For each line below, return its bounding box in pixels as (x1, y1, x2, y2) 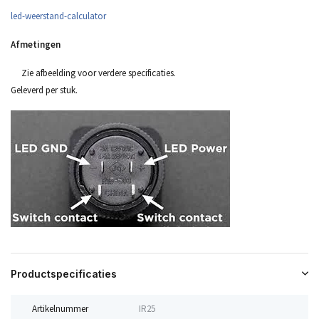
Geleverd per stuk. (11, 83, 78, 96)
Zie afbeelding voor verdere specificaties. (21, 66, 176, 79)
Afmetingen (11, 38, 61, 51)
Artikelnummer (32, 302, 88, 315)
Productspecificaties (11, 267, 117, 280)
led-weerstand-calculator (11, 9, 106, 22)
